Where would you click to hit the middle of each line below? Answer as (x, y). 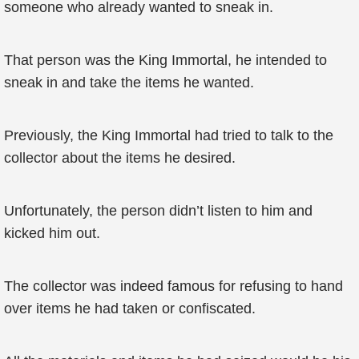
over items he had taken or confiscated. (130, 309)
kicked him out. (52, 233)
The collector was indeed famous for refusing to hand (173, 286)
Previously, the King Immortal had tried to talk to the (169, 135)
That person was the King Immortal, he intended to (165, 60)
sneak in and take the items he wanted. (129, 83)
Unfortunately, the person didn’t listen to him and (158, 211)
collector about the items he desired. (120, 158)
